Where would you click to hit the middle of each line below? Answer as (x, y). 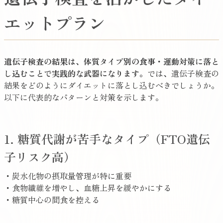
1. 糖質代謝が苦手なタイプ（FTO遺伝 (107, 139)
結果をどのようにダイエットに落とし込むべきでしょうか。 (111, 85)
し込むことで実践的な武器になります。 (76, 73)
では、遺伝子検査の (183, 73)
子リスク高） (40, 157)
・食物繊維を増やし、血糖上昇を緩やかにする (88, 188)
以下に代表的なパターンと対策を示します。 (84, 97)
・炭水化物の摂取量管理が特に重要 (68, 176)
